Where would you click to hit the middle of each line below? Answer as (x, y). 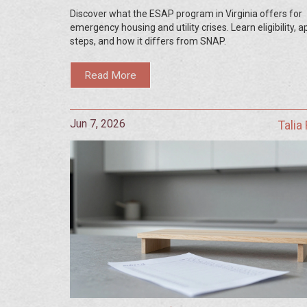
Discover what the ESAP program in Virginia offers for (186, 13)
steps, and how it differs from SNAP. (148, 41)
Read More (111, 75)
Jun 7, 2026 (98, 124)
